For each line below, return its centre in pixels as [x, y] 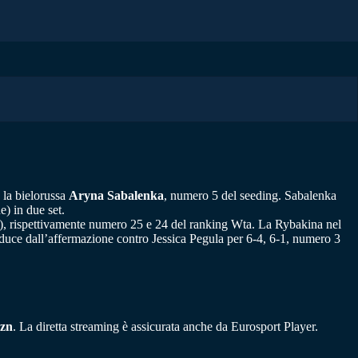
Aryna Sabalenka [116, 195]
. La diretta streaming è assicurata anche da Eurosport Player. [165, 327]
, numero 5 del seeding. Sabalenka [250, 195]
